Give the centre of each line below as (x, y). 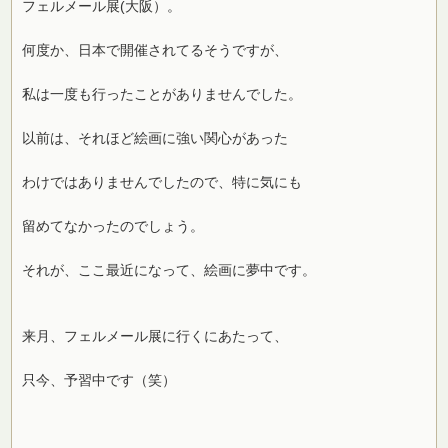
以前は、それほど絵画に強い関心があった (155, 137)
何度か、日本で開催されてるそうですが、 (155, 49)
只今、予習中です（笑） (99, 379)
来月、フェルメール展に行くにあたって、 (155, 335)
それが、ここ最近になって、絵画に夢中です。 (169, 269)
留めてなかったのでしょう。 (113, 225)
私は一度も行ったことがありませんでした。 (162, 93)
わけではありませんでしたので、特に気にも (162, 181)
